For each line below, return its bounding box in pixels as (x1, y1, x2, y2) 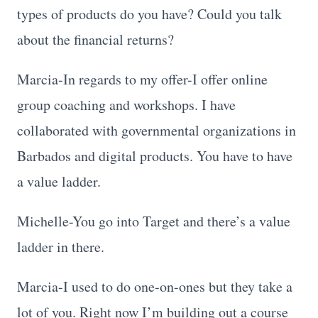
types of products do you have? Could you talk (17, 4, 282, 23)
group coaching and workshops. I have (17, 94, 236, 114)
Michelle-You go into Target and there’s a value (17, 211, 290, 231)
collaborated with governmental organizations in (17, 120, 296, 140)
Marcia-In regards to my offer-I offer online (17, 69, 268, 89)
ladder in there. (17, 236, 104, 256)
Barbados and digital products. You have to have (17, 146, 292, 165)
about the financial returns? (17, 29, 174, 49)
